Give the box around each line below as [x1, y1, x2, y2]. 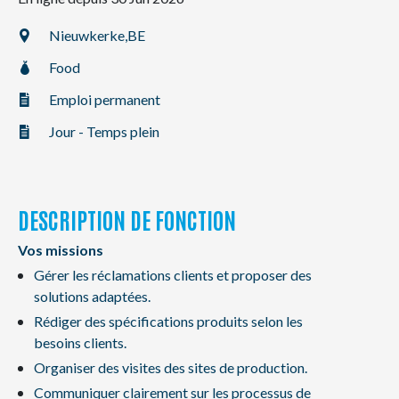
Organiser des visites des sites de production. [33, 359, 307, 376]
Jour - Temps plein [49, 123, 159, 140]
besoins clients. [33, 334, 126, 351]
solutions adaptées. [33, 288, 151, 305]
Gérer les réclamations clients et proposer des [33, 266, 312, 283]
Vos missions [18, 241, 103, 258]
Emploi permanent [49, 91, 160, 108]
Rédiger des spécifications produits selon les [33, 313, 303, 330]
